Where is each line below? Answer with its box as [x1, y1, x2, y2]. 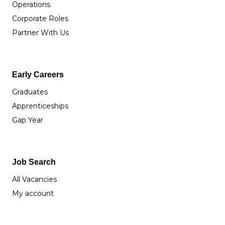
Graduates [12, 87, 48, 97]
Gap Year [12, 116, 43, 125]
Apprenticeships [12, 101, 68, 111]
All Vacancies [12, 175, 57, 184]
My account [12, 189, 54, 198]
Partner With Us [12, 28, 69, 38]
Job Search [12, 158, 56, 167]
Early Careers [12, 70, 64, 79]
